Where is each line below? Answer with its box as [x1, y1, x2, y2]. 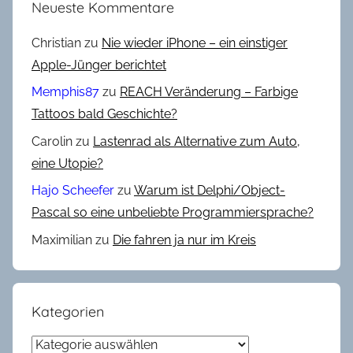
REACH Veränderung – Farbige [120, 84, 298, 100]
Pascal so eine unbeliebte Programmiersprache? [32, 205, 314, 221]
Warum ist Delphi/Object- [134, 183, 285, 199]
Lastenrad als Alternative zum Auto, [93, 133, 300, 149]
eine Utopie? [32, 155, 103, 171]
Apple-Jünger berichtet [32, 58, 166, 73]
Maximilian [32, 232, 92, 247]
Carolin [32, 133, 72, 149]
